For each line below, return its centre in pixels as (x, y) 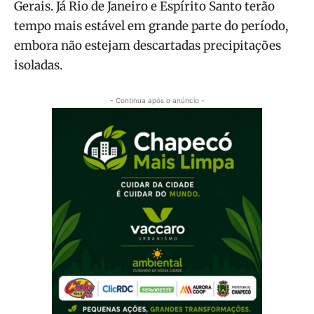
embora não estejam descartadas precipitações (148, 45)
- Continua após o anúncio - (157, 100)
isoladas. (38, 65)
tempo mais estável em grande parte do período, (151, 26)
